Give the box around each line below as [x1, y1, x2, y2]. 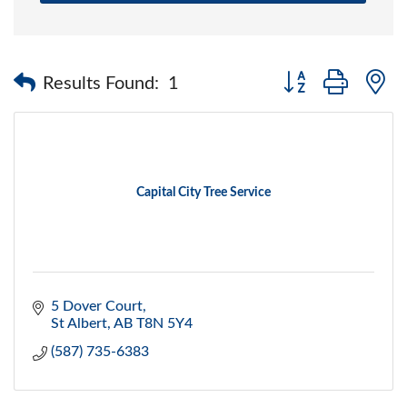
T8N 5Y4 [136, 316, 193, 332]
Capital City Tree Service [136, 186, 271, 200]
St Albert [51, 316, 107, 332]
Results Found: [43, 74, 159, 94]
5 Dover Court [51, 299, 143, 314]
